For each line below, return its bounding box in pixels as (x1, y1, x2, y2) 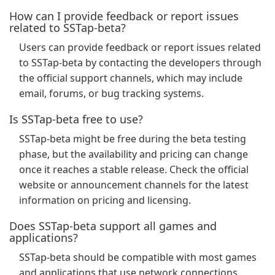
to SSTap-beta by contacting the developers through (19, 56, 261, 69)
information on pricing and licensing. (19, 193, 191, 207)
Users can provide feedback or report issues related (19, 41, 261, 54)
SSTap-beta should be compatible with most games (19, 250, 257, 264)
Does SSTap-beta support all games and (9, 219, 217, 233)
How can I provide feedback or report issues (9, 9, 239, 23)
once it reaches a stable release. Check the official (19, 163, 249, 176)
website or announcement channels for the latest (19, 178, 249, 192)
